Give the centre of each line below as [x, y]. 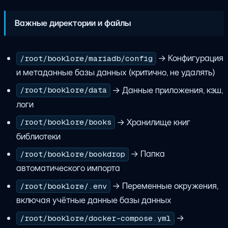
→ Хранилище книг [153, 122]
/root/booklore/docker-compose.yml [95, 218]
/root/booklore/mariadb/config [86, 58]
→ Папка [147, 154]
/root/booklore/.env [63, 187]
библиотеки [38, 136]
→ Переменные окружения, [165, 186]
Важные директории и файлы [73, 23]
